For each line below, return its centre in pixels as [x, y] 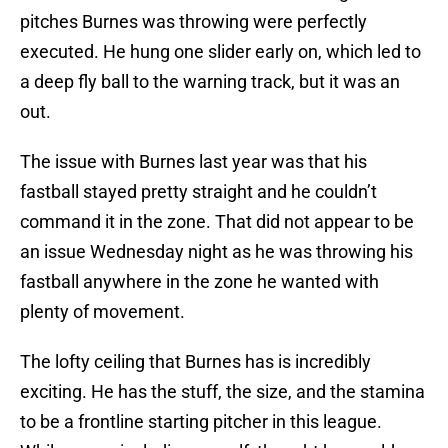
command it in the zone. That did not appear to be [217, 222]
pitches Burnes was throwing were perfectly [193, 22]
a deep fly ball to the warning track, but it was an [210, 82]
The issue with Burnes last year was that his [193, 162]
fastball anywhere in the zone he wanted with [199, 282]
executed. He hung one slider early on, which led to [220, 52]
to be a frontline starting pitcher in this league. [201, 422]
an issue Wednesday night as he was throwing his [216, 252]
